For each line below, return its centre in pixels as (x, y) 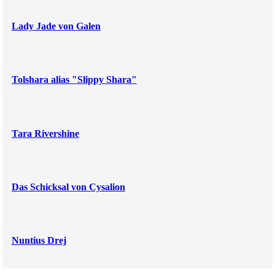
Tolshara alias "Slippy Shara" (74, 80)
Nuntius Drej (39, 241)
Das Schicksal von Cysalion (68, 187)
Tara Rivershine (45, 133)
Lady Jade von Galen (56, 26)
